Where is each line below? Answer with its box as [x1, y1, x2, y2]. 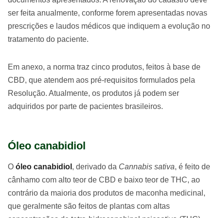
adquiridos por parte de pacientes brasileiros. [8, 102, 163, 110]
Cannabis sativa [119, 162, 175, 171]
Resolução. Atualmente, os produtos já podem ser [8, 89, 179, 97]
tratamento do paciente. [8, 35, 89, 43]
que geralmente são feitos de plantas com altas [8, 201, 170, 210]
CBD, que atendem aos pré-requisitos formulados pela [8, 75, 195, 84]
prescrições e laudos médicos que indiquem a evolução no [8, 21, 210, 30]
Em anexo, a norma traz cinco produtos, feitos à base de [8, 62, 200, 71]
